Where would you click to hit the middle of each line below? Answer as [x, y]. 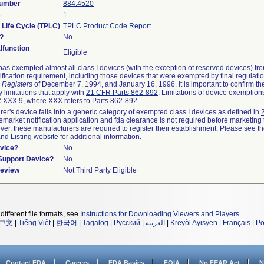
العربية [155, 223]
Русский [127, 223]
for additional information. [100, 137]
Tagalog [95, 223]
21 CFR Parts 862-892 [122, 93]
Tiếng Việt [34, 223]
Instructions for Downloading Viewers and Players [160, 214]
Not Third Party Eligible [100, 170]
